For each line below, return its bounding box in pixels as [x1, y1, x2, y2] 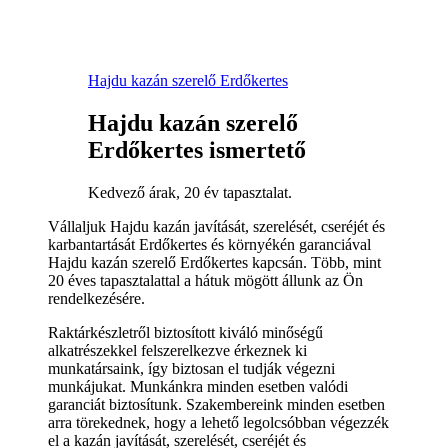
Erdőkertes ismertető [88, 136, 306, 163]
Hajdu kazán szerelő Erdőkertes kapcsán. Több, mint [48, 253, 381, 271]
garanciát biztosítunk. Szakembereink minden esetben [48, 395, 385, 413]
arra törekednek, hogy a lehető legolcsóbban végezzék [48, 413, 389, 431]
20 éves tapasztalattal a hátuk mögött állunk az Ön [48, 271, 363, 289]
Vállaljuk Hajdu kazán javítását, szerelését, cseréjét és [48, 217, 385, 235]
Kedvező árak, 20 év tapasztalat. [88, 183, 292, 201]
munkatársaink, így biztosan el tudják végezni [48, 359, 335, 377]
